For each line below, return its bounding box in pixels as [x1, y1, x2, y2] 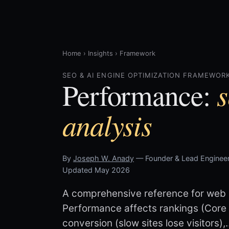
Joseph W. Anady [73, 154, 134, 163]
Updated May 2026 [62, 166, 130, 174]
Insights [88, 49, 113, 57]
